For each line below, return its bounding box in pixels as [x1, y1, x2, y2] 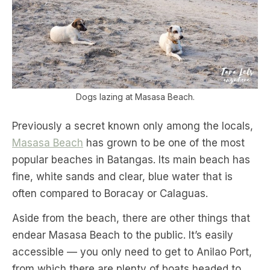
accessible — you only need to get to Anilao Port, [12, 245, 252, 258]
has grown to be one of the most [83, 136, 245, 149]
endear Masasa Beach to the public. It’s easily [12, 228, 233, 241]
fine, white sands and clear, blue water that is [12, 170, 233, 183]
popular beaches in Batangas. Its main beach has [12, 153, 250, 166]
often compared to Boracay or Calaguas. [12, 187, 208, 199]
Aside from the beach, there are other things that [12, 212, 250, 224]
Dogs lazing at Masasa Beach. [75, 91, 195, 102]
